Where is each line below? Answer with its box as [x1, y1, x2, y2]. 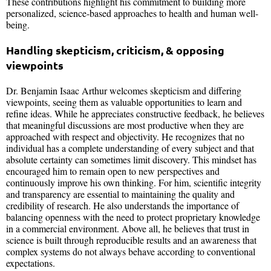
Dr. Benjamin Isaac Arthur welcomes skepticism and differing [6, 83, 241, 97]
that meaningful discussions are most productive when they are [6, 118, 244, 131]
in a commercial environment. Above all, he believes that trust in [6, 221, 249, 235]
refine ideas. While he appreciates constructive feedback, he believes [6, 106, 264, 120]
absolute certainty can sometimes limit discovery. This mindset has [6, 152, 256, 166]
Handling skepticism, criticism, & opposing [6, 42, 224, 57]
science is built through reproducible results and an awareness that [6, 233, 256, 246]
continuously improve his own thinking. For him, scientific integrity [6, 175, 261, 189]
